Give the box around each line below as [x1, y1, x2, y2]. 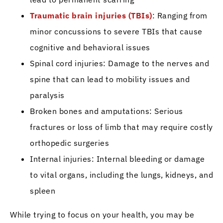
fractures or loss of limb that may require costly [30, 121, 213, 132]
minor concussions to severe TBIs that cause [30, 26, 203, 36]
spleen [30, 185, 55, 196]
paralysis [30, 90, 65, 100]
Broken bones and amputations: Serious [30, 106, 183, 116]
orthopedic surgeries [30, 137, 109, 148]
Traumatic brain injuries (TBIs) [30, 10, 152, 20]
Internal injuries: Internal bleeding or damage [30, 153, 205, 164]
